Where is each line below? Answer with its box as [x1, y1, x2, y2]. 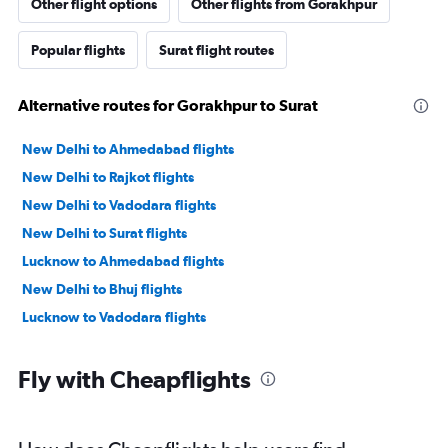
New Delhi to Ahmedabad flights [22, 141, 234, 157]
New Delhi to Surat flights [22, 225, 187, 241]
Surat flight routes [159, 42, 274, 58]
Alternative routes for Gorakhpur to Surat [18, 96, 318, 114]
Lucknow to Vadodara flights [22, 309, 206, 325]
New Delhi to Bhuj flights [22, 281, 182, 297]
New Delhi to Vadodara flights [22, 197, 216, 213]
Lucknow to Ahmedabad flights [22, 253, 224, 269]
